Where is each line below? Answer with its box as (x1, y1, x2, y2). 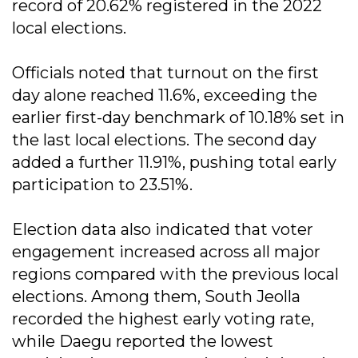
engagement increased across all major (12, 241, 320, 261)
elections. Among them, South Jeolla (12, 286, 300, 306)
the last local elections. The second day (12, 129, 316, 149)
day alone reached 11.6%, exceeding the (12, 85, 317, 105)
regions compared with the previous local (12, 264, 339, 284)
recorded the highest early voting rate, (12, 308, 314, 328)
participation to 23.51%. (12, 174, 193, 194)
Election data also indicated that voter (12, 219, 313, 239)
